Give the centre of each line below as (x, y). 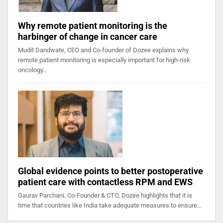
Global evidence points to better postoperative (111, 171)
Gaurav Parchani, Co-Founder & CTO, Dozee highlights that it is (105, 196)
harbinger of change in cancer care (88, 36)
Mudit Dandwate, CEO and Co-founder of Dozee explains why (103, 50)
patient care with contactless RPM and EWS (105, 182)
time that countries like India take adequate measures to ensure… (110, 206)
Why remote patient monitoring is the (93, 25)
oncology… (33, 70)
